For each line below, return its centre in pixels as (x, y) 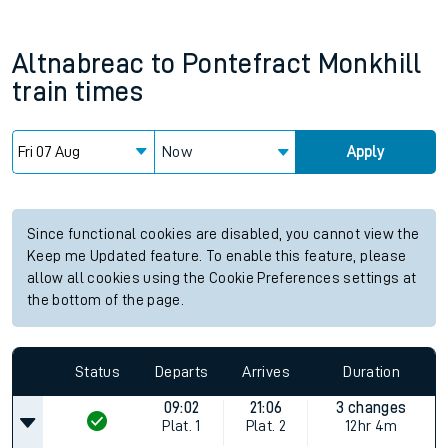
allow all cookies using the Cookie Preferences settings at (222, 278)
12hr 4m (371, 426)
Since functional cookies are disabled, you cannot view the (223, 234)
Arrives (266, 371)
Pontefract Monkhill (301, 64)
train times (77, 92)
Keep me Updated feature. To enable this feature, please (217, 256)
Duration (372, 371)
